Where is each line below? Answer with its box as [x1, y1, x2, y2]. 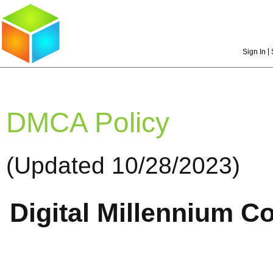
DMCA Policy [5, 107, 169, 138]
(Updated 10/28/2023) [5, 152, 240, 179]
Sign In [243, 47, 266, 56]
